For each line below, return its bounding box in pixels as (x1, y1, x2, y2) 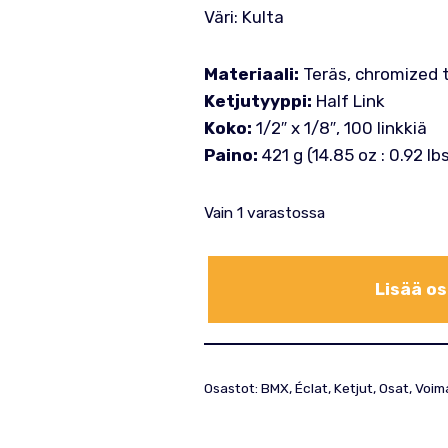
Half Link (311, 91, 385, 111)
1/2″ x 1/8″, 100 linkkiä (251, 118, 427, 138)
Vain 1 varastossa (203, 203, 325, 222)
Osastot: (203, 380, 261, 396)
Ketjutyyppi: (203, 91, 312, 111)
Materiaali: (203, 64, 299, 84)
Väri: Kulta (203, 7, 284, 27)
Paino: (203, 145, 258, 165)
